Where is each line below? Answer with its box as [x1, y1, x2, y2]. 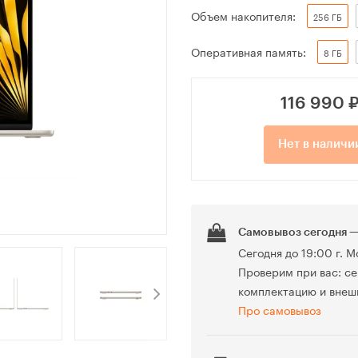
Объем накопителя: [191, 6, 296, 25]
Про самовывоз [238, 300, 321, 319]
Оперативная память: [191, 42, 306, 61]
